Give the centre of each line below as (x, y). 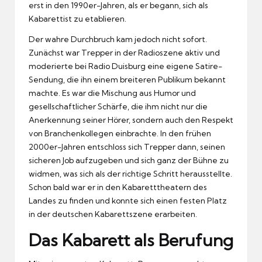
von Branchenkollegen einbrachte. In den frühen (120, 133)
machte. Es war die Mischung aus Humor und (112, 93)
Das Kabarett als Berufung (131, 240)
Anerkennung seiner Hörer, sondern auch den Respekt (131, 120)
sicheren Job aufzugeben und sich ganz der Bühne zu (129, 160)
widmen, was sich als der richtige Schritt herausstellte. (130, 173)
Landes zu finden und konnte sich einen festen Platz (128, 200)
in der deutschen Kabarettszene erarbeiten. (113, 214)
